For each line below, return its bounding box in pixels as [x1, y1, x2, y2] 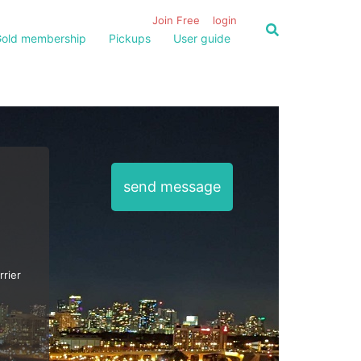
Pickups [109, 31, 151, 45]
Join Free [152, 14, 200, 27]
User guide [173, 31, 230, 45]
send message [122, 178, 221, 195]
